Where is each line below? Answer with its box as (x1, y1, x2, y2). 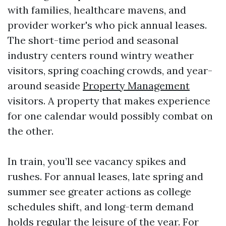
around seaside (8, 79, 83, 92)
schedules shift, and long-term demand (8, 200, 194, 213)
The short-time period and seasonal (8, 34, 179, 46)
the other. (8, 125, 53, 137)
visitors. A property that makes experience (8, 94, 210, 107)
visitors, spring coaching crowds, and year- (8, 64, 212, 77)
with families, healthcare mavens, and (8, 4, 186, 16)
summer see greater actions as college (8, 185, 191, 198)
